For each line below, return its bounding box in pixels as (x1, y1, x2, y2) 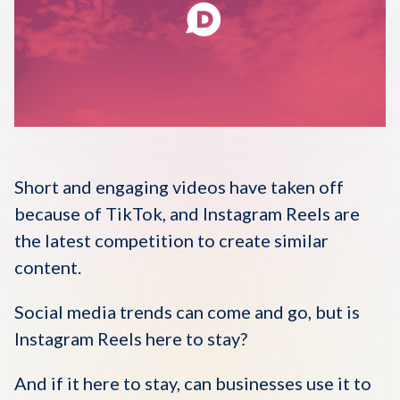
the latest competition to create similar (14, 229, 329, 251)
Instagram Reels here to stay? (14, 328, 247, 349)
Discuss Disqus (130, 60, 270, 86)
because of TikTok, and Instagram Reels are (14, 203, 360, 224)
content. (14, 256, 81, 278)
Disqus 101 (146, 11, 254, 37)
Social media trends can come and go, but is (14, 301, 360, 322)
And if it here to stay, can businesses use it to (14, 372, 371, 394)
